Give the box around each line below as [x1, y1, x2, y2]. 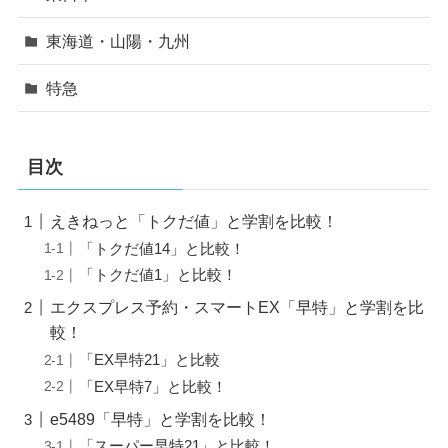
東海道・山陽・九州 [46, 31, 191, 50]
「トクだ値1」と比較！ [79, 267, 238, 284]
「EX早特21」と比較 [79, 352, 221, 368]
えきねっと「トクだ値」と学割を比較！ [50, 212, 339, 231]
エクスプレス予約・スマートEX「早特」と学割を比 [50, 298, 425, 317]
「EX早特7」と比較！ [79, 378, 228, 395]
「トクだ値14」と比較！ [79, 240, 246, 257]
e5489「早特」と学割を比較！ [50, 409, 272, 428]
